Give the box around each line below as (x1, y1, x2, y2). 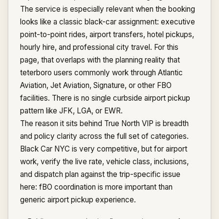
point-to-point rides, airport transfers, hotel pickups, (20, 30, 194, 39)
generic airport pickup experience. (20, 195, 136, 204)
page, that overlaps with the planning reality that (20, 55, 180, 65)
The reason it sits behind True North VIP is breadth (20, 119, 189, 128)
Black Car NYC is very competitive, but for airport (20, 144, 187, 153)
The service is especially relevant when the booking (20, 4, 195, 14)
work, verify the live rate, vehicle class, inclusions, (20, 157, 189, 166)
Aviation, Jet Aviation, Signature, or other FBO (20, 81, 172, 90)
